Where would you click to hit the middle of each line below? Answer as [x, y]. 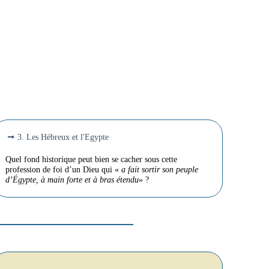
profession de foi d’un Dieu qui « [62, 170]
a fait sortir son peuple [158, 170]
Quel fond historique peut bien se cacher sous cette [91, 159]
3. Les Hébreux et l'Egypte [63, 137]
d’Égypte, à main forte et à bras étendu [72, 180]
